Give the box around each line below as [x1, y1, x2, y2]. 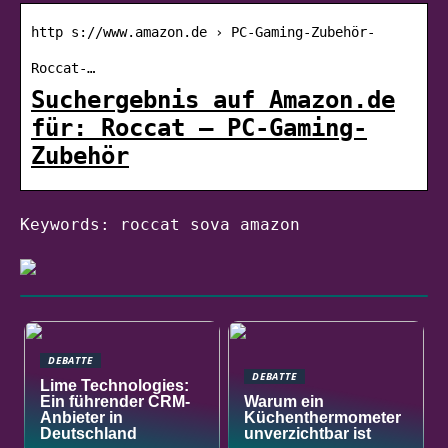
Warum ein [244, 392, 325, 410]
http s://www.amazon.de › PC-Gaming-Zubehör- [31, 23, 375, 40]
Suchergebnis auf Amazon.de [31, 85, 395, 114]
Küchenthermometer [244, 408, 402, 426]
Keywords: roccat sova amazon [20, 214, 300, 234]
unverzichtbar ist [244, 424, 372, 442]
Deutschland [40, 424, 138, 442]
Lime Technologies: [40, 376, 190, 394]
